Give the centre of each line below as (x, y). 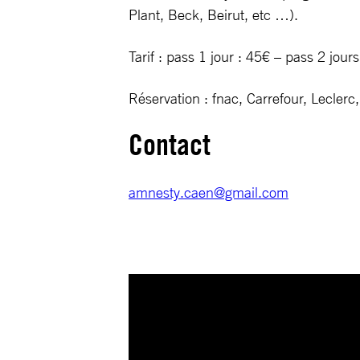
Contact (170, 145)
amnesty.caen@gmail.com (209, 192)
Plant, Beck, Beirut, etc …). (213, 15)
